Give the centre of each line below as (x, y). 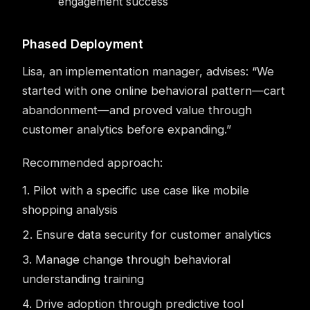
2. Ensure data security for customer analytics (147, 235)
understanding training (83, 279)
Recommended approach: (92, 163)
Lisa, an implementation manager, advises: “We (148, 71)
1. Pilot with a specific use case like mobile (136, 190)
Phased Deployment (83, 44)
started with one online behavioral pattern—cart (154, 91)
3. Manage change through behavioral (126, 259)
